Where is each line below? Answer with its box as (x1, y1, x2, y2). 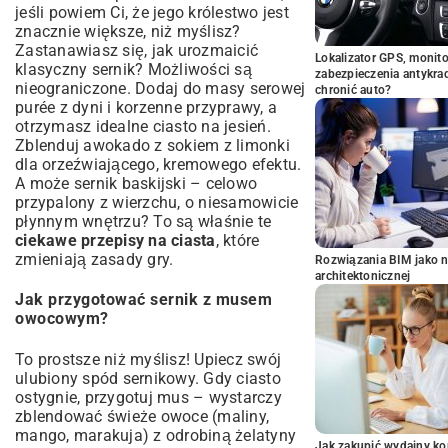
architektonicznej (315, 269, 411, 283)
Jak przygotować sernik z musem (15, 290, 272, 310)
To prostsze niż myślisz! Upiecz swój (15, 349, 281, 369)
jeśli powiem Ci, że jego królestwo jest (15, 3, 289, 22)
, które (215, 231, 260, 250)
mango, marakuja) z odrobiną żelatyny (15, 425, 296, 445)
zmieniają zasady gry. (15, 250, 174, 269)
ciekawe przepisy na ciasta (15, 231, 216, 250)
